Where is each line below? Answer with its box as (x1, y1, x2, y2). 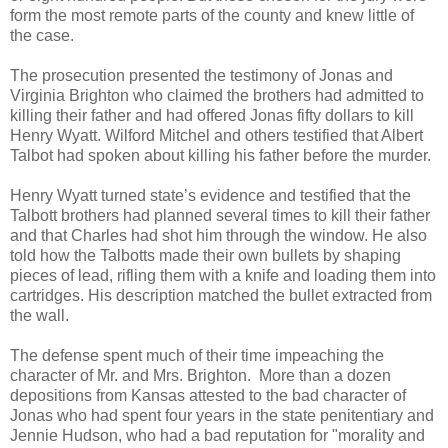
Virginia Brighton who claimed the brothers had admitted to (10, 87, 424, 105)
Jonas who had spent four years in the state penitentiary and (10, 407, 434, 425)
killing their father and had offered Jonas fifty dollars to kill (10, 107, 414, 125)
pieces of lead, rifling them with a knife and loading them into (10, 267, 436, 285)
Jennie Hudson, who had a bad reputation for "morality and (10, 427, 425, 445)
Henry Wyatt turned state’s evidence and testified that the (10, 187, 411, 205)
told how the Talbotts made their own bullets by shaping (10, 247, 401, 265)
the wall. (10, 307, 69, 325)
